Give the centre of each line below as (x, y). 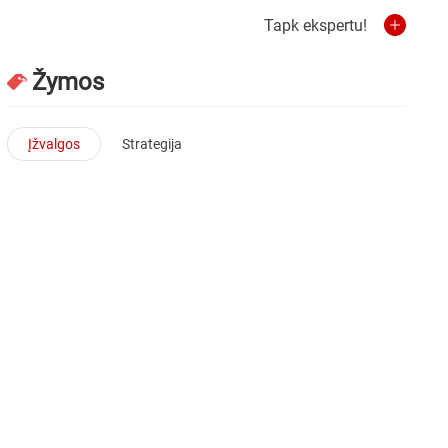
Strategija (152, 143)
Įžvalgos (54, 143)
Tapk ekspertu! (315, 25)
